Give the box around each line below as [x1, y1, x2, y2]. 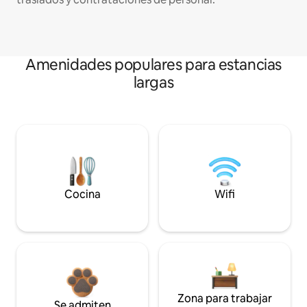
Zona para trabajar [177, 291, 272, 306]
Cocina [64, 186, 101, 201]
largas [133, 72, 174, 93]
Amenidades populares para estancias [25, 54, 282, 75]
